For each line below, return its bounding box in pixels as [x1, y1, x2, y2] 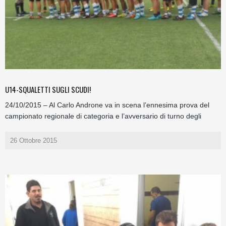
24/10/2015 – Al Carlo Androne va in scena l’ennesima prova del [5, 100, 209, 109]
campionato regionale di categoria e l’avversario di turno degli [5, 111, 201, 120]
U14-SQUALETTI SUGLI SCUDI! [5, 83, 91, 95]
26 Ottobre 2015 [10, 136, 57, 144]
